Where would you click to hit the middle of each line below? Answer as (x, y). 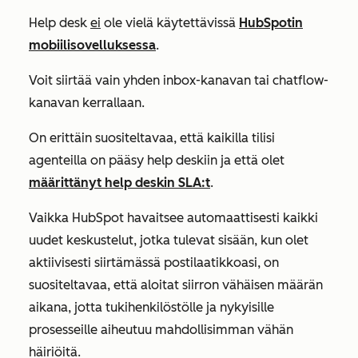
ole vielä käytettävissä (170, 23)
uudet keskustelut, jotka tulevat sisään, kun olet (169, 240)
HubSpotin (271, 23)
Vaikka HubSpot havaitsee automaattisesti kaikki (173, 218)
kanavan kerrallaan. (87, 103)
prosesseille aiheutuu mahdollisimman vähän (161, 330)
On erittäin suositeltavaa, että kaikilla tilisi (152, 138)
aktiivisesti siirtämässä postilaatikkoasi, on (154, 263)
